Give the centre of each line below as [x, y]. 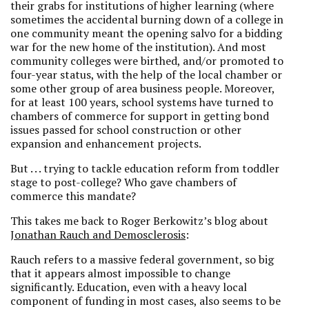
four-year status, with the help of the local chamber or [146, 74]
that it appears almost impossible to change [122, 273]
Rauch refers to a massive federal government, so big [142, 259]
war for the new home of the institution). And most [138, 47]
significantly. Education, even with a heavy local [129, 287]
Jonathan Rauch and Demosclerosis [98, 235]
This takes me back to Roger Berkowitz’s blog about [139, 221]
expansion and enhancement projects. [106, 143]
